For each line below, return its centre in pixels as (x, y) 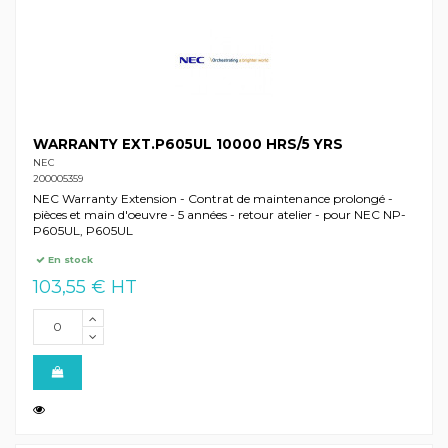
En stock (69, 259)
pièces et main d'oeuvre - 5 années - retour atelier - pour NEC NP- (219, 215)
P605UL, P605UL (82, 231)
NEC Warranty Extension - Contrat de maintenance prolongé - (212, 199)
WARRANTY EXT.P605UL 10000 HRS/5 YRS (187, 144)
